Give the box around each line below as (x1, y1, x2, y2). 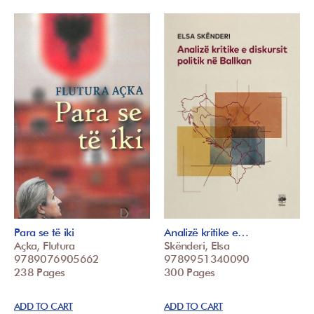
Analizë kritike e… (164, 226, 249, 240)
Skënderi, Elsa (164, 239, 230, 253)
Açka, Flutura (14, 239, 75, 253)
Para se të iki (14, 226, 74, 240)
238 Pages (14, 266, 65, 280)
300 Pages (164, 266, 215, 280)
